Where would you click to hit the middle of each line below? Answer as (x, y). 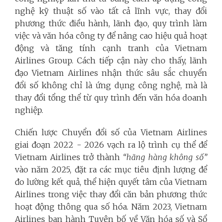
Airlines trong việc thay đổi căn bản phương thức (111, 194)
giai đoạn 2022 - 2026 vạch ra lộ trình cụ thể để (111, 145)
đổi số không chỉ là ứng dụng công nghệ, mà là (111, 85)
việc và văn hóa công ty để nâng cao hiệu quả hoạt (111, 36)
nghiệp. (29, 110)
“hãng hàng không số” (165, 157)
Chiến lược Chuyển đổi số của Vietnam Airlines (111, 132)
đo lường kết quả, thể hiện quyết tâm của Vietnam (111, 182)
